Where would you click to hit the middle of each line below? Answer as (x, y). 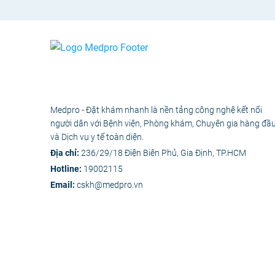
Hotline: (67, 169)
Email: (64, 185)
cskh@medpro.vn (110, 185)
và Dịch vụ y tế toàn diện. (97, 137)
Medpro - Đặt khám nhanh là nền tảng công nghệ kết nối (156, 110)
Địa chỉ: (66, 153)
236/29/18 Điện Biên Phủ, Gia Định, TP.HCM (164, 153)
